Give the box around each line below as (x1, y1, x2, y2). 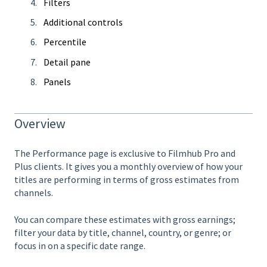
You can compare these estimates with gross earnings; (14, 213, 235, 225)
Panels (44, 75, 71, 88)
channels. (14, 187, 53, 199)
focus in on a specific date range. (14, 239, 145, 252)
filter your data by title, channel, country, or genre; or (14, 226, 231, 238)
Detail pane (44, 55, 91, 68)
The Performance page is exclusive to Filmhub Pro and (14, 147, 235, 160)
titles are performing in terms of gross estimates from (14, 173, 239, 186)
